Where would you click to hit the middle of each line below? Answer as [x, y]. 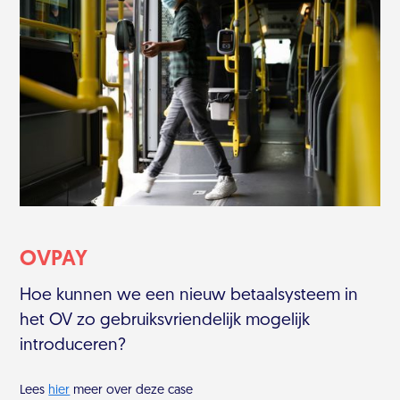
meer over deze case [132, 391]
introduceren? [73, 346]
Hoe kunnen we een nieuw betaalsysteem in [189, 296]
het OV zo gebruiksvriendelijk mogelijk [165, 321]
